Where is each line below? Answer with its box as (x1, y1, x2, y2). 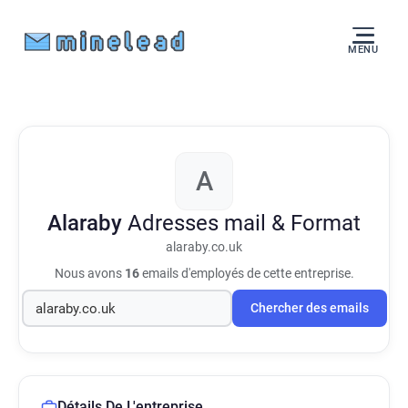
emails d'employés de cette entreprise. (138, 266, 354, 280)
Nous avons (54, 266, 125, 280)
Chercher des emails (250, 301, 369, 316)
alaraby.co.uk (166, 240, 242, 255)
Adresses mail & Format (127, 210, 361, 236)
